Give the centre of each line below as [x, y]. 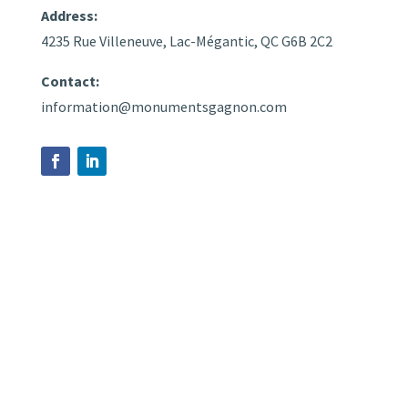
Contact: [70, 82]
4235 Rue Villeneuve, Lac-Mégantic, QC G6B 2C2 [186, 41]
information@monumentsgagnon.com [163, 107]
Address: [69, 16]
